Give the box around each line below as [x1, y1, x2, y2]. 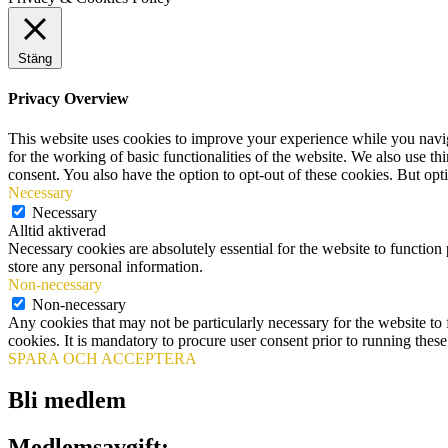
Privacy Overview [8, 90, 129, 108]
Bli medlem [8, 387, 126, 414]
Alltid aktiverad [8, 221, 106, 239]
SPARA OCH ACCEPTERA [8, 349, 197, 367]
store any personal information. [8, 257, 203, 275]
